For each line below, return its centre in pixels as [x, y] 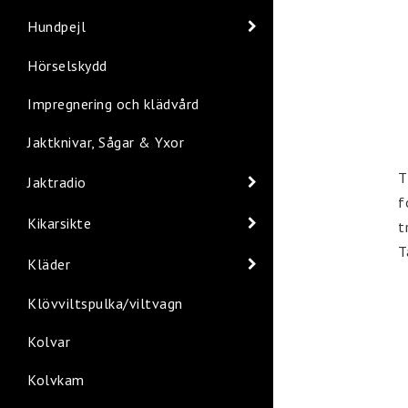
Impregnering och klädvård [113, 104]
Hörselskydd [67, 66]
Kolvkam [56, 380]
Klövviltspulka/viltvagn [105, 303]
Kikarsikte [59, 223]
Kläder [49, 264]
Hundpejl [56, 26]
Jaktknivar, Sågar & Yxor [106, 142]
